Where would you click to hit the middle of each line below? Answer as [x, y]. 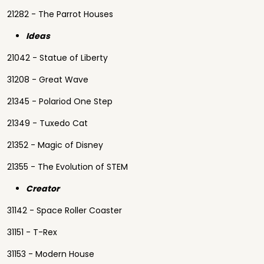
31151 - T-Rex [32, 232]
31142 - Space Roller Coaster [65, 210]
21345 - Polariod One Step [60, 101]
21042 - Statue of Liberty [57, 58]
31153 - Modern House [51, 254]
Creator [43, 189]
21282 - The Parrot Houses [60, 14]
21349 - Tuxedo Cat [47, 123]
